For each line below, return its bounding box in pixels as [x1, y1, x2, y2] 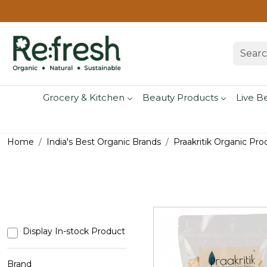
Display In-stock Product [23, 226, 125, 237]
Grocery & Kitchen [42, 91, 125, 103]
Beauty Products [142, 91, 218, 103]
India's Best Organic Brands [46, 136, 161, 148]
